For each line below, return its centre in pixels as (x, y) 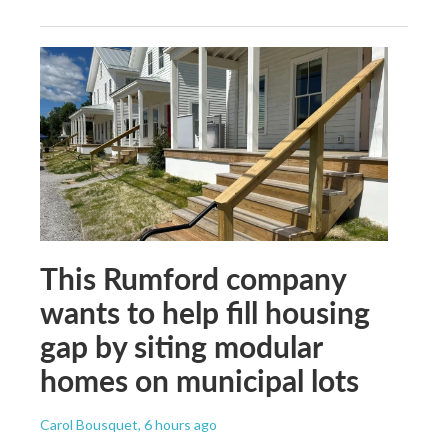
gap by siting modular (181, 346)
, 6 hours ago (177, 425)
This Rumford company (193, 278)
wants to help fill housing (205, 312)
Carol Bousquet (89, 425)
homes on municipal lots (199, 380)
